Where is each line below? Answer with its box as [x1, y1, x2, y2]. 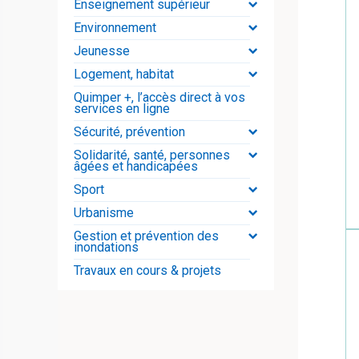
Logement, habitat [74, 67, 174, 83]
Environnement [74, 20, 156, 36]
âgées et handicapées [74, 159, 198, 175]
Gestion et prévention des [74, 228, 219, 244]
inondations [74, 240, 139, 256]
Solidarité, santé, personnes [74, 147, 230, 163]
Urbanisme [74, 205, 134, 221]
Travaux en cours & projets [74, 263, 221, 279]
